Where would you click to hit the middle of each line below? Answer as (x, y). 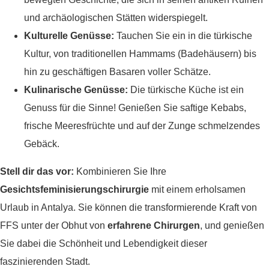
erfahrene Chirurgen (154, 226)
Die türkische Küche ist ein (186, 90)
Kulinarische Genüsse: (76, 90)
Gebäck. (42, 144)
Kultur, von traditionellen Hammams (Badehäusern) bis (140, 54)
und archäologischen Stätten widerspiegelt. (116, 18)
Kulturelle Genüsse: (69, 36)
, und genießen (232, 226)
